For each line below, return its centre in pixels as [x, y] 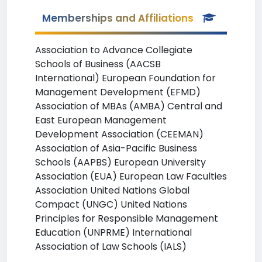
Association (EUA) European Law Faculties [131, 176]
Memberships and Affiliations [118, 18]
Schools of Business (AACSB [98, 64]
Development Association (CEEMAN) [119, 134]
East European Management [101, 120]
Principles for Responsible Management [127, 218]
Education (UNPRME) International [113, 232]
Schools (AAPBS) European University [120, 162]
